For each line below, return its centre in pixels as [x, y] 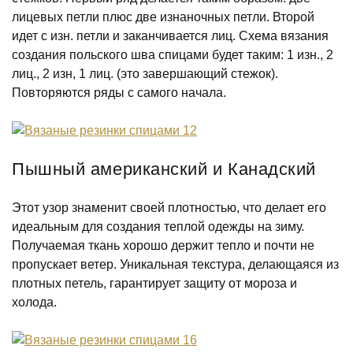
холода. [34, 302]
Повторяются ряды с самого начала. [119, 93]
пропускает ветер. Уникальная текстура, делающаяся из [175, 264]
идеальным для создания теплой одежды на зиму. [158, 227]
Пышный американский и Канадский [164, 169]
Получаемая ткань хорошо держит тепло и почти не [163, 245]
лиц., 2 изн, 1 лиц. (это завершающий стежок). [145, 74]
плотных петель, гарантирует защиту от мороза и [154, 283]
